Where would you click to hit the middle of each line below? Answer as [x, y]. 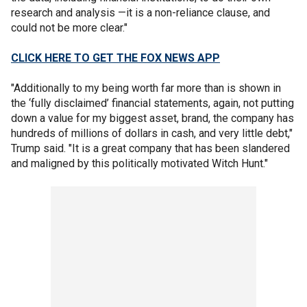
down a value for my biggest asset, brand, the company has [152, 118]
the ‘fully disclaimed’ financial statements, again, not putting [152, 103]
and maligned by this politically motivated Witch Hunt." [141, 163]
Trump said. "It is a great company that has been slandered [150, 148]
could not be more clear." [69, 27]
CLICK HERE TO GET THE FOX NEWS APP [115, 58]
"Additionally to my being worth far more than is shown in [146, 88]
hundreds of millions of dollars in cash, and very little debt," [152, 133]
